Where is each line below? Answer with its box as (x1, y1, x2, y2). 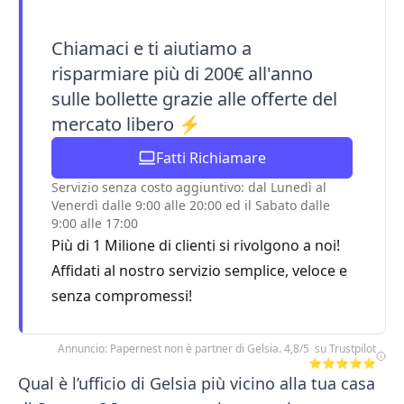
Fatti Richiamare (155, 148, 266, 168)
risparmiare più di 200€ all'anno (51, 61, 313, 86)
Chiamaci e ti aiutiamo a (51, 36, 252, 60)
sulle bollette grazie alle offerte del (51, 87, 337, 111)
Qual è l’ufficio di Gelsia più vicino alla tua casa (18, 372, 375, 394)
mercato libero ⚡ (51, 112, 201, 136)
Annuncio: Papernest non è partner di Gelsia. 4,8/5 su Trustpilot (57, 341, 376, 356)
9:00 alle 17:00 (51, 215, 138, 232)
